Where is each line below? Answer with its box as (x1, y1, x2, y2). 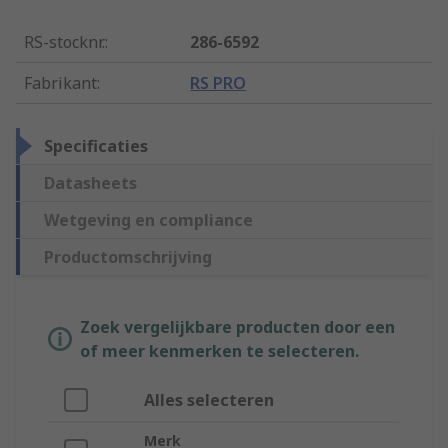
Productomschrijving (44, 246, 212, 269)
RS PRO (190, 72, 247, 95)
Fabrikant (24, 72, 97, 95)
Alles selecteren (144, 389, 274, 412)
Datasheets (44, 172, 137, 195)
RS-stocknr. (24, 31, 105, 54)
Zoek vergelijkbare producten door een (80, 316, 395, 339)
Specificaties (44, 135, 148, 158)
